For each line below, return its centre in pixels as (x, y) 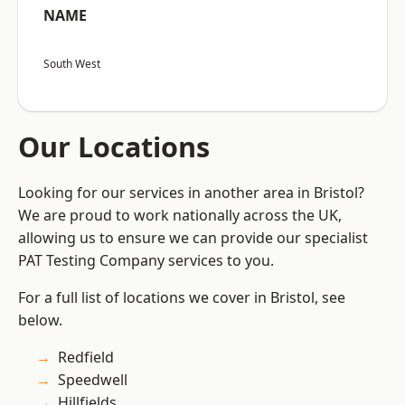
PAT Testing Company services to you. (146, 261)
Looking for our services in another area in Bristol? (191, 193)
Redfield (86, 358)
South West (72, 64)
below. (40, 320)
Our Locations (114, 147)
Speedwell (93, 380)
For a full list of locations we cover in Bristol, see (182, 298)
